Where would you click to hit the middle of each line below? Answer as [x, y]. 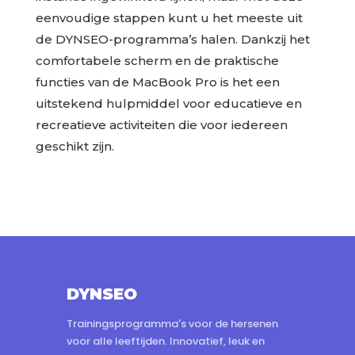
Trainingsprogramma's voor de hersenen [172, 324]
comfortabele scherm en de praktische [157, 61]
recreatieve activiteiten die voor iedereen [161, 125]
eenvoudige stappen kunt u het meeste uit [169, 18]
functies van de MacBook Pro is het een [157, 82]
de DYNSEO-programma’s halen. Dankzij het [172, 40]
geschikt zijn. [74, 147]
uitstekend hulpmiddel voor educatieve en [168, 104]
